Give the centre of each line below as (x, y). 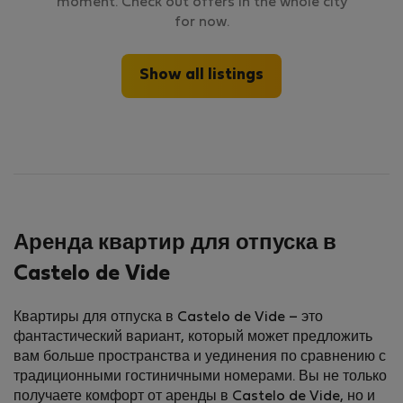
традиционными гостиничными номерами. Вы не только (200, 377)
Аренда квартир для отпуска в (175, 244)
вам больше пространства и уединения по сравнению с (200, 358)
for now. (201, 23)
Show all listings (201, 76)
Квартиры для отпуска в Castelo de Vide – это (168, 318)
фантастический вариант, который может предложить (193, 338)
